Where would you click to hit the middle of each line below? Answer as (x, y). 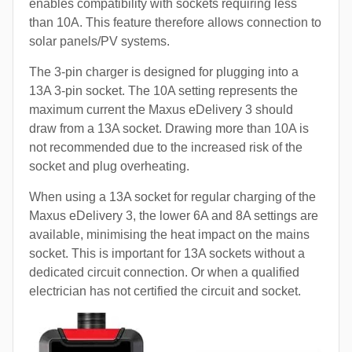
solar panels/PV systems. (99, 41)
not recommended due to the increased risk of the (166, 147)
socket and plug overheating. (109, 166)
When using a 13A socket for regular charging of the (172, 196)
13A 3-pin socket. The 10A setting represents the (163, 90)
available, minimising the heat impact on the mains (169, 234)
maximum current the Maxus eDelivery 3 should (161, 109)
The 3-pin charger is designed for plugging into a (164, 71)
